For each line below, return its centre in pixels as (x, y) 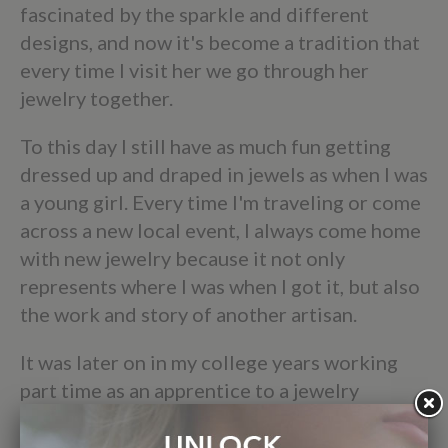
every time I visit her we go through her (194, 69)
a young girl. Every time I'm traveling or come (220, 201)
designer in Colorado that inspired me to (202, 417)
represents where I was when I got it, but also (220, 285)
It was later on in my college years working (209, 361)
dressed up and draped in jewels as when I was (224, 173)
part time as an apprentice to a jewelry (189, 389)
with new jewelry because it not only (182, 257)
